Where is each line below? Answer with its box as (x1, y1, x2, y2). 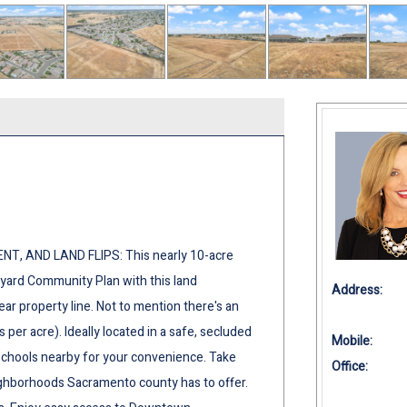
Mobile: (332, 331, 373, 351)
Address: (332, 280, 383, 300)
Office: (332, 356, 369, 376)
